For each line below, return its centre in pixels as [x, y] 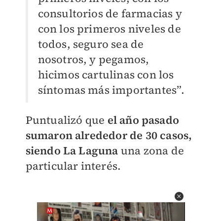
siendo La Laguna [72, 150]
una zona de [151, 150]
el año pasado [143, 120]
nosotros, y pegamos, [93, 59]
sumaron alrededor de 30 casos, [109, 135]
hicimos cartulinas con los [106, 74]
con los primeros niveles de [109, 29]
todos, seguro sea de [91, 44]
